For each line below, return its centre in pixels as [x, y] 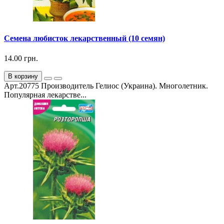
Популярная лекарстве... [45, 94]
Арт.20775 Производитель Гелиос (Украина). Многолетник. [106, 85]
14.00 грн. [21, 58]
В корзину [23, 76]
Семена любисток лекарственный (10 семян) [84, 38]
